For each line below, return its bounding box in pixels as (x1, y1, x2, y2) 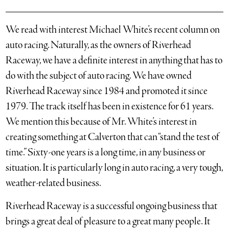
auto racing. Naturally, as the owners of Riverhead (6, 38, 192, 52)
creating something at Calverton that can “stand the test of (6, 130, 220, 144)
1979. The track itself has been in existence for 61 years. (6, 100, 214, 113)
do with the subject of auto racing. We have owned (6, 69, 192, 83)
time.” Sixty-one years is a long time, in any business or (6, 146, 206, 159)
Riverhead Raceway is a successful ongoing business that (6, 199, 218, 213)
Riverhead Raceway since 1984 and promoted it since (6, 84, 208, 98)
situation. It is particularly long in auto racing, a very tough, (6, 161, 223, 175)
